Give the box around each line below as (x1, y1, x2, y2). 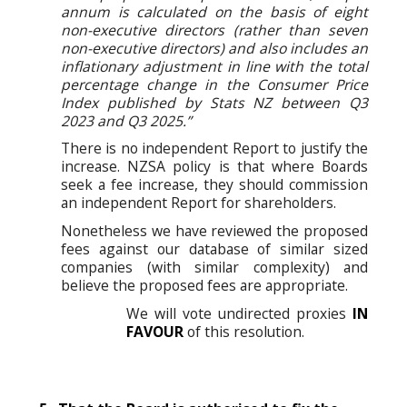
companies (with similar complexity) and (61, 257, 368, 278)
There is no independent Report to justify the (61, 138, 368, 159)
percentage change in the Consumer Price (61, 74, 368, 94)
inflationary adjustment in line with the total (61, 55, 368, 76)
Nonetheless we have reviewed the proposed (61, 221, 368, 242)
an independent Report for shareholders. (61, 193, 336, 213)
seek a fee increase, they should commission (61, 174, 368, 195)
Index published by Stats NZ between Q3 (61, 92, 368, 113)
